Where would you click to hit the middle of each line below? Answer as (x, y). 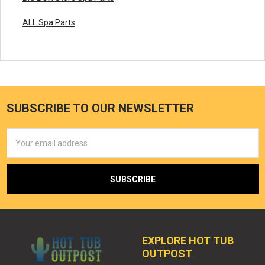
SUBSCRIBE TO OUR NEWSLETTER (100, 109)
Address (22, 147)
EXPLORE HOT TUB (188, 241)
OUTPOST (167, 254)
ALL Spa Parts (49, 23)
